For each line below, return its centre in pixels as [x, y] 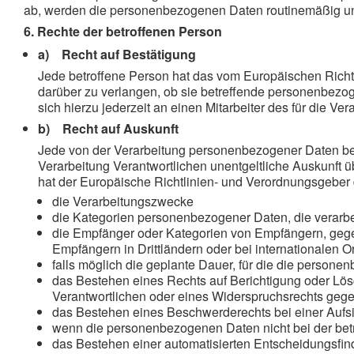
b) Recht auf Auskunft [108, 128]
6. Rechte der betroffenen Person [123, 31]
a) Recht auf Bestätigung [117, 54]
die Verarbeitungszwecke [123, 201]
